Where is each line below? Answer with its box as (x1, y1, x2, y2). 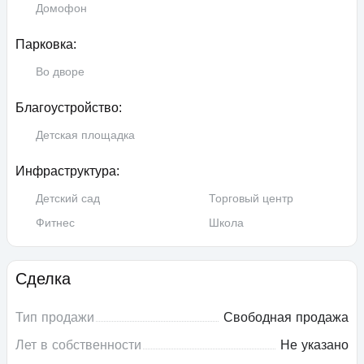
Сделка (15, 270, 71, 288)
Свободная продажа (223, 309, 349, 326)
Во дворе (36, 64, 84, 79)
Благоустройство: (15, 101, 122, 115)
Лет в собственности (15, 336, 141, 353)
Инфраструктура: (15, 164, 119, 179)
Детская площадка (36, 128, 135, 142)
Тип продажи (15, 309, 94, 326)
